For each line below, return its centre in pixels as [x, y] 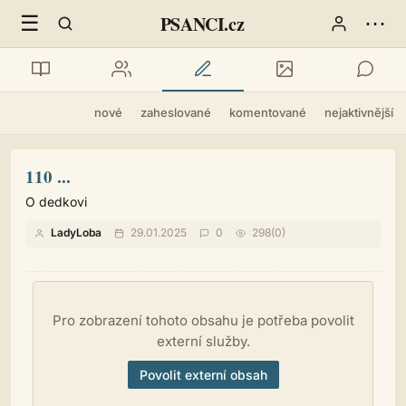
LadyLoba [76, 232]
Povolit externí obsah [203, 374]
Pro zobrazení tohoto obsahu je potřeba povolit [203, 320]
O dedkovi [56, 202]
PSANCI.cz [202, 24]
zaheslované [176, 112]
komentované [268, 112]
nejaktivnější [359, 112]
